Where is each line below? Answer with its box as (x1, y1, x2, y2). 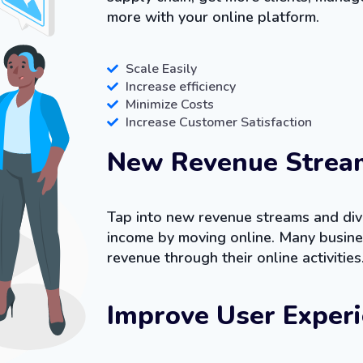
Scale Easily (125, 59, 197, 78)
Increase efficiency (125, 77, 236, 96)
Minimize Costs (125, 95, 214, 113)
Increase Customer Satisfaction (125, 113, 312, 131)
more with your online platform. (107, 6, 319, 27)
